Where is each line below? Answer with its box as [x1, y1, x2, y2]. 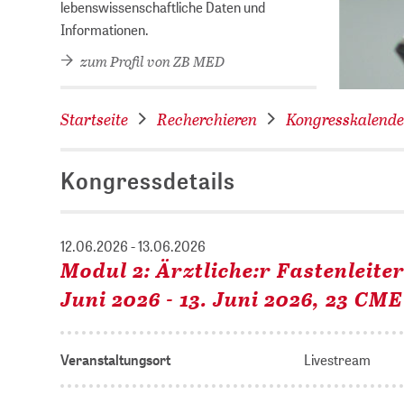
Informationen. [60, 19, 150, 39]
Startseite [60, 107, 129, 130]
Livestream [304, 350, 372, 370]
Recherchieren [157, 107, 258, 130]
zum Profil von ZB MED [78, 50, 225, 71]
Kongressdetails [60, 165, 236, 197]
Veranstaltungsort [60, 350, 171, 370]
